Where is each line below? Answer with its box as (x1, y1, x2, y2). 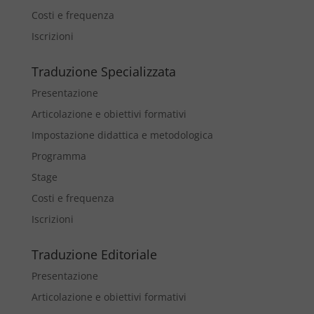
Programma (31, 149, 86, 163)
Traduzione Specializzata (31, 63, 176, 80)
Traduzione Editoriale (31, 246, 157, 263)
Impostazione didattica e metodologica (31, 128, 213, 142)
